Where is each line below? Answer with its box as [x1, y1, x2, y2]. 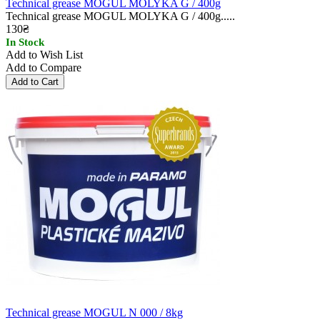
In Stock [6, 36, 44, 48]
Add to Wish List [6, 48, 83, 61]
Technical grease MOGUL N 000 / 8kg [6, 306, 183, 319]
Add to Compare [6, 61, 81, 74]
